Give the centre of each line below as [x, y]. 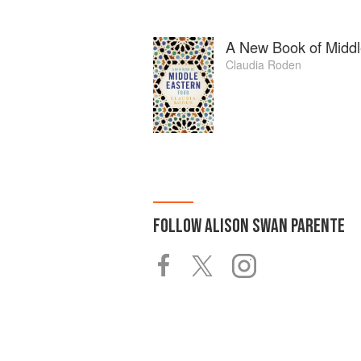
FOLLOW [179, 226]
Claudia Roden [263, 64]
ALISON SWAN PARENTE [275, 226]
